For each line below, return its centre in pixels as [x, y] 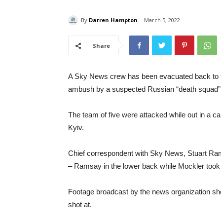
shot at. [80, 205]
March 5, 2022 [162, 20]
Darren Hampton [113, 20]
